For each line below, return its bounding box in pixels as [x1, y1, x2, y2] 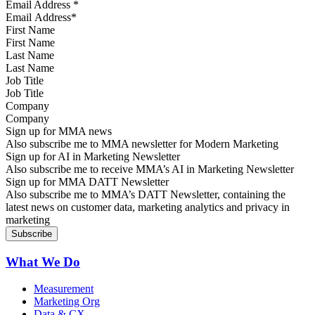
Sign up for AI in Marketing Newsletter [6, 150, 180, 162]
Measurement [34, 283, 94, 295]
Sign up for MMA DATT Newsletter [6, 175, 169, 188]
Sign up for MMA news [6, 124, 112, 137]
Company [6, 99, 49, 112]
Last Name [6, 49, 54, 61]
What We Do [6, 254, 80, 269]
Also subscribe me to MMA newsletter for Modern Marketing [6, 137, 278, 150]
